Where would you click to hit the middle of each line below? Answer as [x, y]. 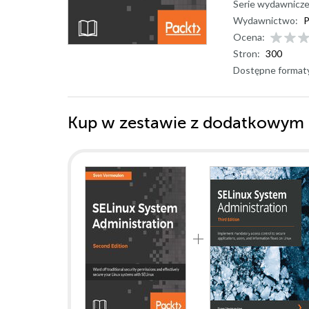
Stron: [247, 53]
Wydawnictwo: [266, 20]
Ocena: [249, 37]
